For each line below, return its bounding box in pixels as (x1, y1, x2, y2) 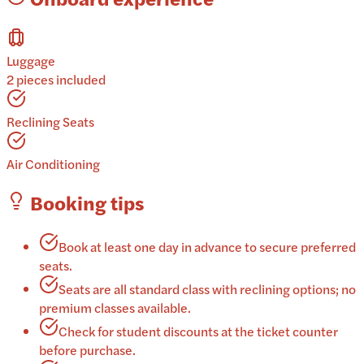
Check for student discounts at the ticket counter (58, 322, 338, 341)
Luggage (6, 50, 55, 70)
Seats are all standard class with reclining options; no (58, 279, 356, 299)
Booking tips (26, 188, 144, 217)
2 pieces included (6, 69, 106, 89)
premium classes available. (39, 298, 191, 318)
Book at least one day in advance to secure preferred (58, 237, 356, 257)
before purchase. (39, 340, 136, 360)
